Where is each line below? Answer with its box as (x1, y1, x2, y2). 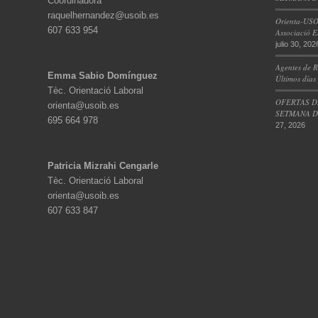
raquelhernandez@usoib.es (48, 10, 159, 21)
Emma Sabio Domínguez (48, 70, 158, 82)
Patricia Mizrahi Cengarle (48, 160, 158, 172)
